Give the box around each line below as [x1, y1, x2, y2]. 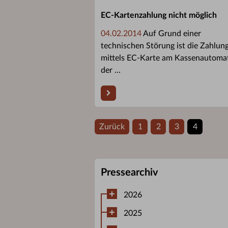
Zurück [99, 122, 125, 131]
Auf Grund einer [141, 29, 201, 38]
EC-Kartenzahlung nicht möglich [101, 11, 217, 19]
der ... [101, 66, 121, 74]
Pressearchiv [101, 167, 158, 178]
